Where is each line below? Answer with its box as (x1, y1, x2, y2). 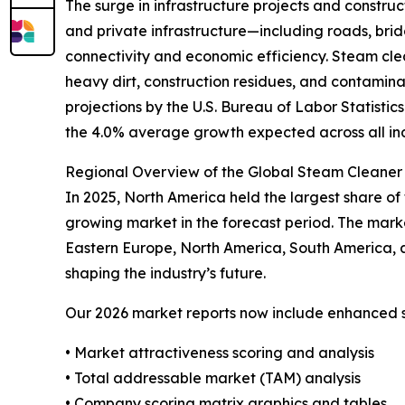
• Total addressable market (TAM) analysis (65, 369, 361, 388)
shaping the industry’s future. (65, 264, 266, 283)
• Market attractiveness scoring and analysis (65, 344, 374, 363)
